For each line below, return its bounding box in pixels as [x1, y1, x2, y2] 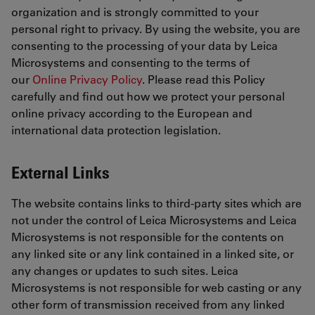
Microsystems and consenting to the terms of [11, 55, 250, 70]
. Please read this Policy [142, 72, 265, 87]
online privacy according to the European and [11, 105, 252, 121]
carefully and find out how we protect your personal [11, 89, 285, 104]
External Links [11, 162, 110, 183]
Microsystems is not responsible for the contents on [11, 229, 284, 245]
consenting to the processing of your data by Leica [11, 38, 278, 53]
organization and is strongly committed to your [11, 4, 259, 20]
